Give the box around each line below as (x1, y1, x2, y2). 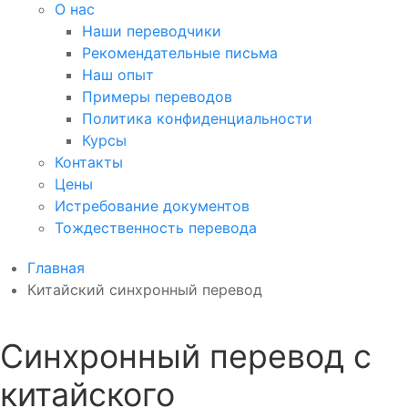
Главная (27, 259, 85, 278)
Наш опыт (82, 66, 154, 85)
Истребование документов (55, 197, 250, 216)
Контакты (55, 153, 123, 172)
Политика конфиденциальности (82, 109, 312, 128)
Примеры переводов (82, 87, 232, 107)
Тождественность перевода (55, 219, 257, 238)
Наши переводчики (82, 22, 221, 41)
